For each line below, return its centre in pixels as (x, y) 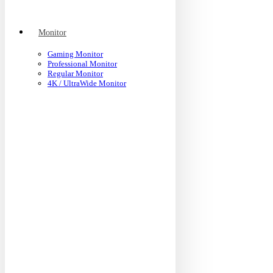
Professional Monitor (82, 64)
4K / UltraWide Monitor (87, 83)
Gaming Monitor (75, 54)
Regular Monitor (75, 73)
